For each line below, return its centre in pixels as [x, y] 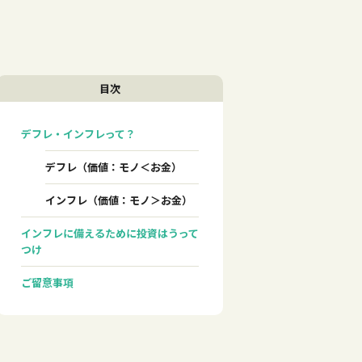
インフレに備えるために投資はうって [110, 233]
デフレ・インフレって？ [78, 133]
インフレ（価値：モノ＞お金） [119, 200]
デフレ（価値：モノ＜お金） [114, 166]
